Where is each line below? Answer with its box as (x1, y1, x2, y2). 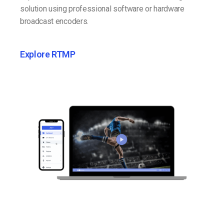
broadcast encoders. (20, 16, 88, 26)
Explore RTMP (20, 49, 75, 60)
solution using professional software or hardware (20, 4, 184, 14)
